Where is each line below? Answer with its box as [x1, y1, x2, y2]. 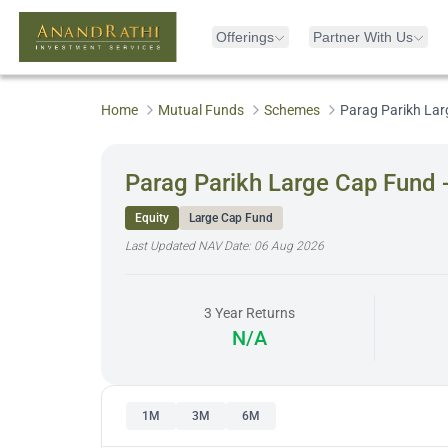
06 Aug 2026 [253, 239, 324, 253]
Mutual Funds [157, 102, 244, 118]
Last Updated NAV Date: [124, 239, 254, 253]
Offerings [216, 29, 274, 45]
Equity [134, 211, 169, 225]
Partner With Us [313, 29, 413, 45]
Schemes [263, 102, 320, 118]
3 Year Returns [204, 305, 296, 321]
